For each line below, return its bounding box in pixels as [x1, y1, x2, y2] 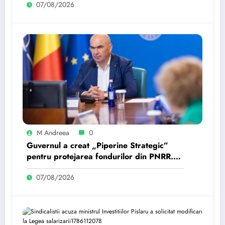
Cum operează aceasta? [27, 161, 117, 173]
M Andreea [37, 127, 69, 138]
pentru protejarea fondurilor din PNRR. [27, 150, 173, 162]
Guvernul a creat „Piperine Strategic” [27, 139, 168, 151]
